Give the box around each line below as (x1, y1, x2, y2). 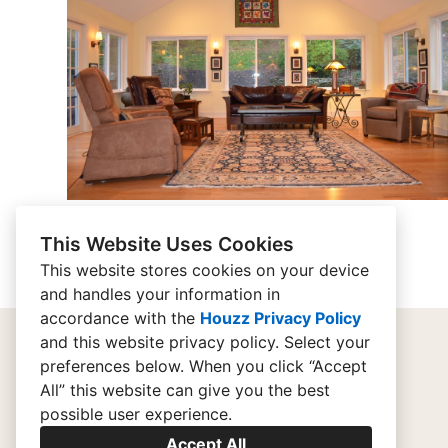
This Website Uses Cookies (40, 232, 294, 256)
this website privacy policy (73, 332, 275, 352)
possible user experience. (40, 404, 232, 424)
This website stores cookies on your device (40, 260, 369, 280)
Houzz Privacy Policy (200, 308, 361, 328)
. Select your (275, 332, 370, 352)
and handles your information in (40, 284, 280, 304)
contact (88, 411, 167, 435)
